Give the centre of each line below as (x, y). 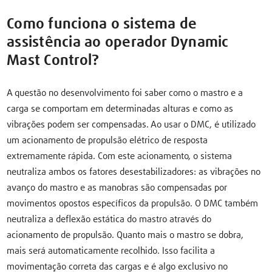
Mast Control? (53, 61)
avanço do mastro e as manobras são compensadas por (117, 188)
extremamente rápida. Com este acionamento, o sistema (120, 156)
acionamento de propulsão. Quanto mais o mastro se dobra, (125, 235)
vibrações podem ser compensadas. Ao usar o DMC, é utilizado (131, 125)
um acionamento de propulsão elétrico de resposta (107, 141)
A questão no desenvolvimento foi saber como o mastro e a (125, 93)
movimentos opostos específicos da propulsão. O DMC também (133, 204)
